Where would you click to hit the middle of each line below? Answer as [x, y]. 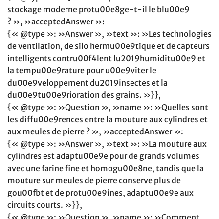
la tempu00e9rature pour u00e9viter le [82, 71]
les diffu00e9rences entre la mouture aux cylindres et [108, 120]
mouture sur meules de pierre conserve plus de [94, 181]
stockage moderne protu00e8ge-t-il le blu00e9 [99, 10]
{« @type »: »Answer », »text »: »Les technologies [109, 34]
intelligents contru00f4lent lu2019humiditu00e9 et [106, 58]
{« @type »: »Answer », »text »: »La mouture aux [107, 144]
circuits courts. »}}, [45, 205]
